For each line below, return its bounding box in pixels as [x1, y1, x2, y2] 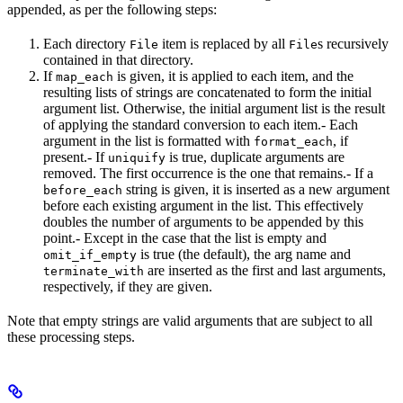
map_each [56, 69, 113, 84]
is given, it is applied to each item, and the [113, 67, 354, 84]
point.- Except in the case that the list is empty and [43, 229, 327, 246]
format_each [254, 134, 333, 148]
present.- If [43, 148, 108, 165]
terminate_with [43, 264, 144, 278]
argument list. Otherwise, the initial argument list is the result [43, 100, 385, 116]
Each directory [43, 35, 130, 51]
